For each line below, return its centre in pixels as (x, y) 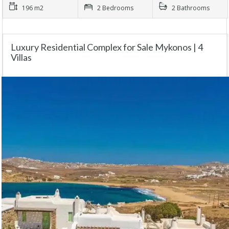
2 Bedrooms (115, 8)
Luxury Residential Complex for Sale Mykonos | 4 (107, 47)
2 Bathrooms (191, 8)
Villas (21, 57)
